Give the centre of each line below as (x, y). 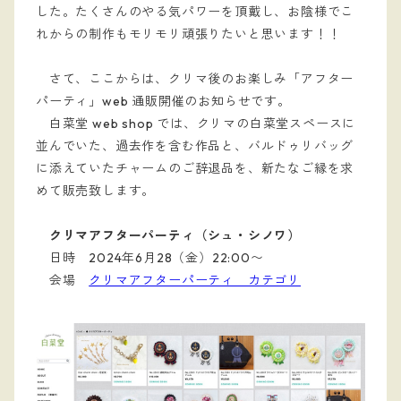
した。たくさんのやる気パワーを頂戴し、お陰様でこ (195, 12)
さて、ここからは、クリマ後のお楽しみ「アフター (195, 79)
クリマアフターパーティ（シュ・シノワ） (175, 235)
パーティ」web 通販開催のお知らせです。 (163, 101)
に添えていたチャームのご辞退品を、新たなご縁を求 (195, 168)
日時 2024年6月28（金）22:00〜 (150, 258)
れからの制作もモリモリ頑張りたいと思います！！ (188, 34)
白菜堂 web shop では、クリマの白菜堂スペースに (196, 124)
